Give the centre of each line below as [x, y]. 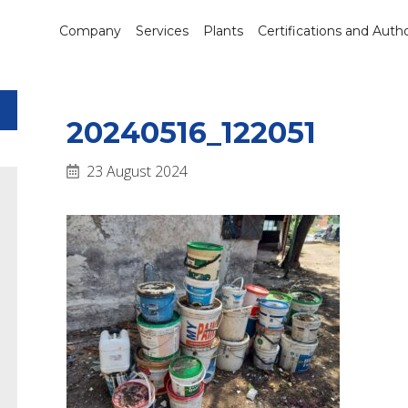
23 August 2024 [135, 171]
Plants [223, 31]
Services [162, 31]
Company [90, 31]
